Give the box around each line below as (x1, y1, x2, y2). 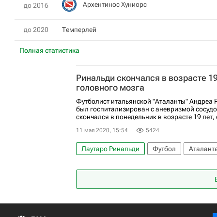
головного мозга (76, 82, 144, 93)
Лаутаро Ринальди (81, 145, 139, 153)
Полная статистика (19, 46, 79, 54)
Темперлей (62, 26, 96, 33)
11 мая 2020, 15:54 (76, 127, 128, 134)
